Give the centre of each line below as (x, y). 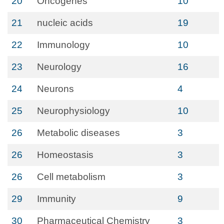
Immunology (63, 45)
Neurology (59, 67)
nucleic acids (65, 23)
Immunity (56, 199)
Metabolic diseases (78, 133)
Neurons (55, 89)
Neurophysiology (73, 111)
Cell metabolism (71, 177)
